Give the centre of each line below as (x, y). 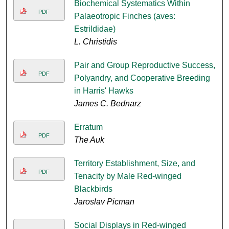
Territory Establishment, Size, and (134, 164)
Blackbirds (93, 189)
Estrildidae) (95, 29)
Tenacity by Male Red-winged (128, 176)
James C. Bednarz (107, 104)
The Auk (89, 140)
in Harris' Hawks (104, 91)
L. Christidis (95, 42)
